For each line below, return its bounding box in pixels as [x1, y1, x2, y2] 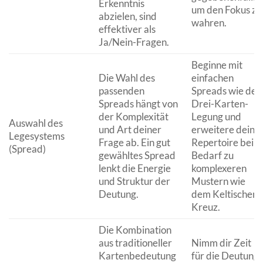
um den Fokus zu [191, 3, 262, 16]
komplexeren [191, 161, 247, 174]
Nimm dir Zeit [191, 236, 251, 249]
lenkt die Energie [98, 161, 171, 174]
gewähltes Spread [98, 149, 176, 161]
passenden [98, 84, 144, 97]
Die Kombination [98, 223, 171, 236]
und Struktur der [98, 174, 170, 187]
